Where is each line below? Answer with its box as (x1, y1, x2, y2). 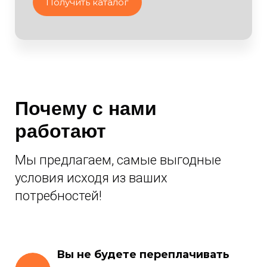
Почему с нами (15, 98, 157, 120)
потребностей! (15, 188, 102, 204)
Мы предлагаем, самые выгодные (15, 153, 221, 168)
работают (15, 120, 106, 142)
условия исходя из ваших (15, 170, 167, 186)
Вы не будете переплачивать (57, 248, 229, 262)
